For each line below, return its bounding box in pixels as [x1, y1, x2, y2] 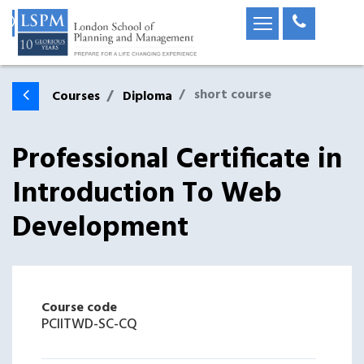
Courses [52, 86, 100, 107]
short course [194, 84, 271, 106]
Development [12, 206, 188, 251]
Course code [41, 297, 117, 318]
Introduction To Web [12, 171, 282, 217]
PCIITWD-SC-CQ [41, 314, 137, 336]
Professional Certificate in [12, 137, 342, 183]
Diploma [123, 86, 172, 107]
